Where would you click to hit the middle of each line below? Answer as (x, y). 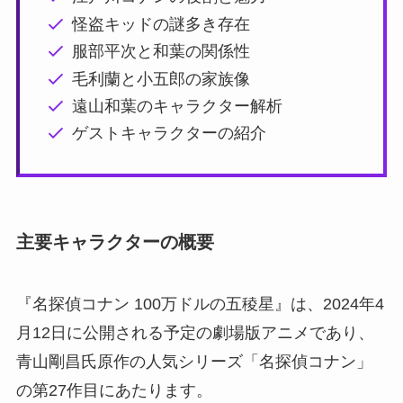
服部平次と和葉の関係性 (161, 52)
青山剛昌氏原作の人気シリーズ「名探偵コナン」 (194, 362)
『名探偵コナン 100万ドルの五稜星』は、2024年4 (200, 304)
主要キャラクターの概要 (115, 242)
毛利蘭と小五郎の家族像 (161, 79)
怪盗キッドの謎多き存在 (161, 24)
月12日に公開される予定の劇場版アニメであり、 (195, 333)
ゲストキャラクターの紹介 (170, 134)
